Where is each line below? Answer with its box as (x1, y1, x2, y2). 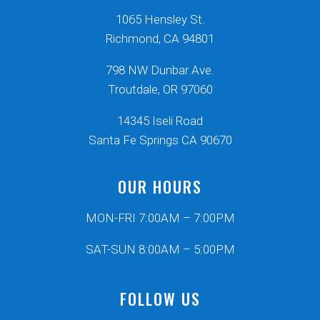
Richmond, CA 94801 (106, 31, 214, 46)
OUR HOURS (118, 175, 202, 199)
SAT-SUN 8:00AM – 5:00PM (85, 242, 235, 257)
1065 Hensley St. (115, 12, 205, 27)
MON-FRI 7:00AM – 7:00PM (85, 211, 235, 226)
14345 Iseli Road (117, 114, 203, 129)
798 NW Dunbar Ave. (106, 63, 214, 78)
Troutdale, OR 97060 (107, 82, 213, 97)
